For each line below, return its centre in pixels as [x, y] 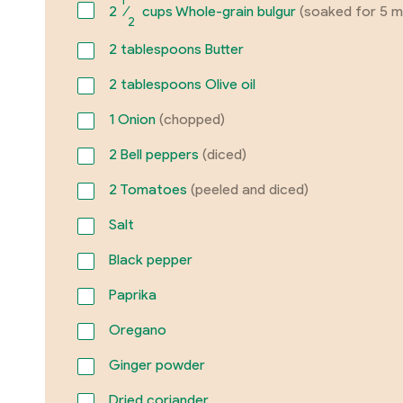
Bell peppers [159, 154]
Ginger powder [157, 364]
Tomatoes [153, 189]
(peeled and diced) [249, 189]
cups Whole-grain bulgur [219, 12]
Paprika [132, 294]
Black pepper [150, 259]
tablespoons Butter [180, 49]
